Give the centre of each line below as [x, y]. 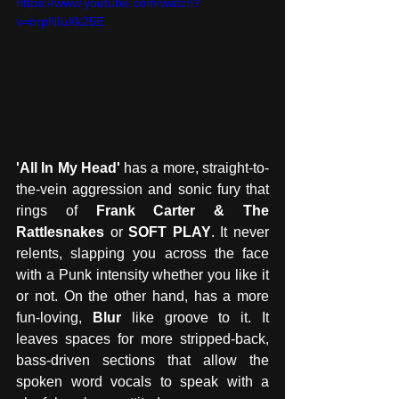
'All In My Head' [68, 168]
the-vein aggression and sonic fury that [142, 190]
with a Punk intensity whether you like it [142, 275]
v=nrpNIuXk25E [60, 22]
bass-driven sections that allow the [142, 361]
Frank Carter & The [183, 211]
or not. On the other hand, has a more [142, 297]
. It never [240, 232]
